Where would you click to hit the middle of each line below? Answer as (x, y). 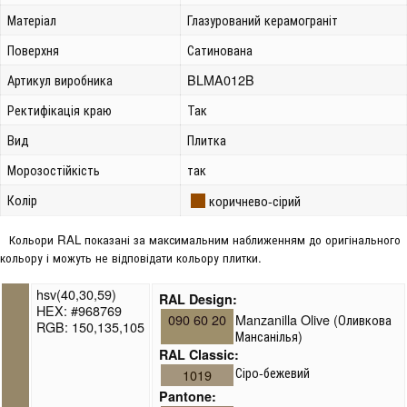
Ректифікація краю (60, 109)
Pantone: (188, 396)
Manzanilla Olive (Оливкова (314, 319)
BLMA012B (221, 79)
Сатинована (220, 49)
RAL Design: (199, 298)
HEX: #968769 (79, 310)
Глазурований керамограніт (263, 19)
